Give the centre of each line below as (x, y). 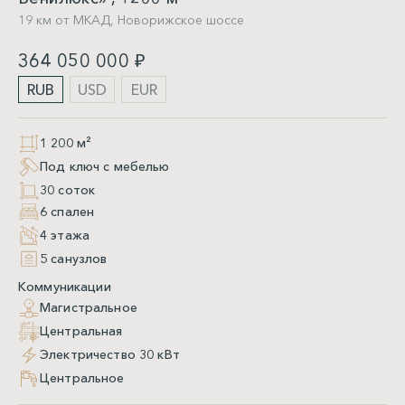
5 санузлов (74, 259)
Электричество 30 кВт (110, 355)
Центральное (82, 378)
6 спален (67, 212)
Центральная (81, 331)
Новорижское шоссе (181, 19)
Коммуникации (65, 286)
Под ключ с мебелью (105, 167)
